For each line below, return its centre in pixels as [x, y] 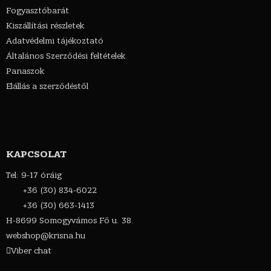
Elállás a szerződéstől [47, 86]
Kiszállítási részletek [45, 25]
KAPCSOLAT [36, 154]
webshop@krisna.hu [46, 236]
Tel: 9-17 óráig [34, 175]
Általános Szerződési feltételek [66, 56]
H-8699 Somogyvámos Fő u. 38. [70, 221]
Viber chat [31, 251]
